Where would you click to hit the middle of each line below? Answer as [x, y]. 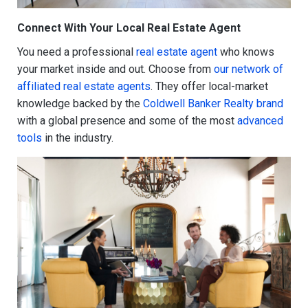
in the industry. [78, 138]
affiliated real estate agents [84, 87]
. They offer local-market [209, 87]
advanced [260, 121]
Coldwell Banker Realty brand [213, 104]
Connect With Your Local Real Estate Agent [129, 28]
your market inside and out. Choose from [115, 69]
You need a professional [77, 52]
